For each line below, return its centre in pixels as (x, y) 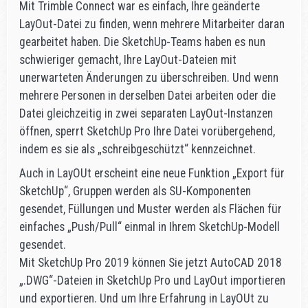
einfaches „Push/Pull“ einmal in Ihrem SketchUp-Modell (150, 227)
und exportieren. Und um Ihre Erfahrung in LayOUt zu (144, 298)
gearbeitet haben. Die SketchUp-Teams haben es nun (142, 42)
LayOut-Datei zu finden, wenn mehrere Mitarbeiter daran (152, 24)
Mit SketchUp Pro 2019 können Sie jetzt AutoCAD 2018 (151, 262)
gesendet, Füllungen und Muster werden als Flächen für (151, 209)
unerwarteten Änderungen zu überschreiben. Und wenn (149, 78)
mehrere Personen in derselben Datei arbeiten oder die (147, 96)
